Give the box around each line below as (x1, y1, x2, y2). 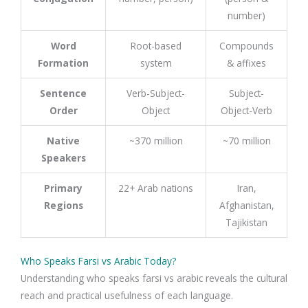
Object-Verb (221, 104, 272, 118)
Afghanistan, (219, 199, 274, 212)
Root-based (130, 39, 181, 53)
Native (47, 134, 80, 148)
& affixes (227, 56, 266, 70)
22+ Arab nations (118, 181, 193, 195)
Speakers (41, 151, 86, 165)
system (140, 56, 172, 70)
